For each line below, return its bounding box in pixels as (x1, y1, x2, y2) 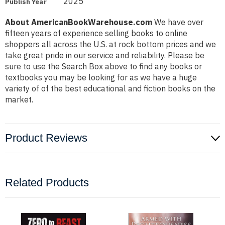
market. (5, 94, 33, 105)
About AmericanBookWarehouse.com (5, 17, 152, 28)
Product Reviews (5, 132, 87, 145)
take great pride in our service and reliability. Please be (5, 50, 204, 61)
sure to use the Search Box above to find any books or (5, 61, 202, 72)
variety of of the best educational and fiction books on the (5, 83, 215, 94)
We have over (152, 17, 203, 28)
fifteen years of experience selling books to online (5, 28, 187, 39)
